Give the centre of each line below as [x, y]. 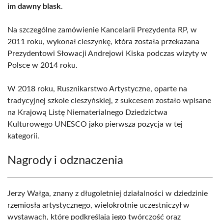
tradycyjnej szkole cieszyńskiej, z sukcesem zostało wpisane [109, 101]
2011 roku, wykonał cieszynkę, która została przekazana [103, 42]
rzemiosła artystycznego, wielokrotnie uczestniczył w [98, 205]
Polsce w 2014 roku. [42, 65]
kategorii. [23, 136]
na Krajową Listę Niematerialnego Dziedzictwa [87, 112]
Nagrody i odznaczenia [65, 161]
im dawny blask [34, 6]
